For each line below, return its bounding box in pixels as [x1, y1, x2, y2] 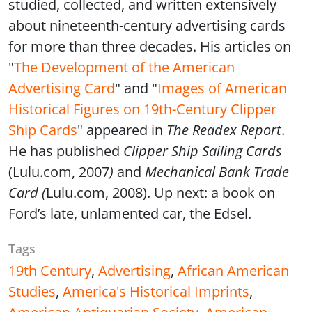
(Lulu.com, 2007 [8, 162, 109, 182]
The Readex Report [166, 120, 281, 140]
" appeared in [77, 120, 166, 140]
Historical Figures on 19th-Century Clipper [8, 99, 276, 119]
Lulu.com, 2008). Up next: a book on [46, 182, 275, 203]
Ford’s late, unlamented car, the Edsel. [8, 203, 251, 224]
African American [178, 260, 289, 281]
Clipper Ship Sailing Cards [120, 141, 282, 161]
